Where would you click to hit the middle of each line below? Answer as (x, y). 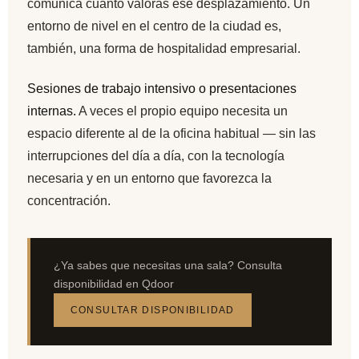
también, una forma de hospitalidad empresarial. (164, 49)
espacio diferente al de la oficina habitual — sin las (171, 134)
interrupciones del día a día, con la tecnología (156, 156)
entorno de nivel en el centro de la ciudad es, (154, 26)
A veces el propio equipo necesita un (182, 111)
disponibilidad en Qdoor (113, 283)
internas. (52, 111)
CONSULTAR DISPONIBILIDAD (152, 311)
